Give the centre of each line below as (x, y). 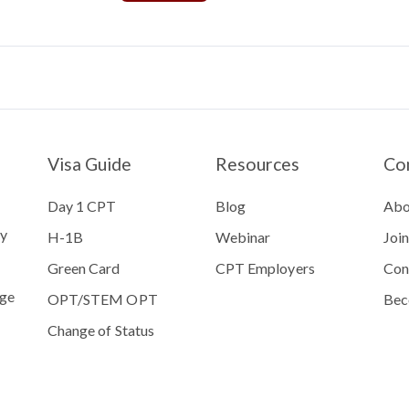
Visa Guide (90, 164)
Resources (258, 164)
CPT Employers (265, 268)
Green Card (84, 268)
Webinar (243, 237)
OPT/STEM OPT (103, 299)
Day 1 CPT (82, 206)
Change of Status (101, 330)
